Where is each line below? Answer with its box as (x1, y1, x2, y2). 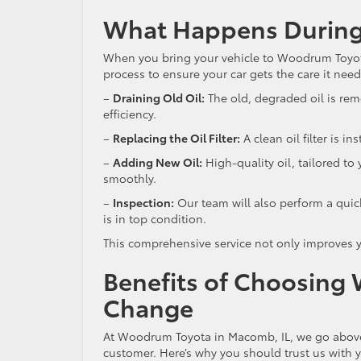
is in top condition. (103, 210, 213, 226)
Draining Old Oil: (113, 89, 205, 106)
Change (103, 288, 193, 324)
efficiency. (103, 105, 163, 122)
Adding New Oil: (113, 153, 202, 170)
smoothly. (103, 169, 163, 186)
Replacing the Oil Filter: (113, 129, 240, 146)
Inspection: (113, 193, 174, 210)
